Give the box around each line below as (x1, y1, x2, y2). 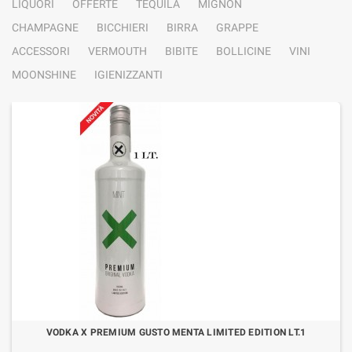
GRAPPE (216, 21, 258, 34)
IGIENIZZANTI (94, 68, 163, 81)
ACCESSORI (12, 45, 70, 57)
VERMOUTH (88, 45, 147, 57)
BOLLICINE (216, 45, 271, 57)
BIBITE (165, 45, 198, 57)
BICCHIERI (97, 21, 148, 34)
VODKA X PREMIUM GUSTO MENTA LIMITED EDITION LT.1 (46, 327, 306, 338)
